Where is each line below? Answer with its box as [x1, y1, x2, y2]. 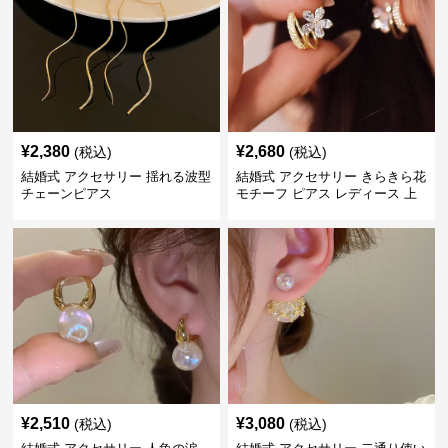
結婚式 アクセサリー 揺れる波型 [21, 169, 212, 184]
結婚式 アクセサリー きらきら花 [235, 169, 426, 184]
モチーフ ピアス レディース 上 [235, 186, 417, 201]
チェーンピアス [21, 186, 113, 201]
